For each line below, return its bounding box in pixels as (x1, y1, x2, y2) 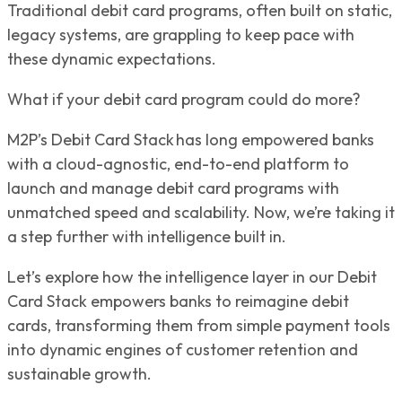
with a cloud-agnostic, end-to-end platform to (7, 153, 349, 174)
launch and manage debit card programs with (7, 177, 339, 198)
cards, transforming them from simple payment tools (7, 314, 390, 336)
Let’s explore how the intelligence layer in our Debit (7, 266, 377, 287)
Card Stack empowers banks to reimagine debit (7, 290, 349, 311)
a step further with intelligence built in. (7, 225, 290, 247)
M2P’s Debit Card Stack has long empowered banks (7, 128, 374, 150)
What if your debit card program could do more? (7, 88, 364, 109)
